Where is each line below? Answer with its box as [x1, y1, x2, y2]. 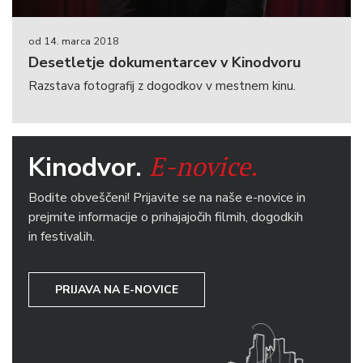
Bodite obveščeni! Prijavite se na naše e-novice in [28, 189, 305, 207]
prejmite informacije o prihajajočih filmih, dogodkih [28, 208, 303, 227]
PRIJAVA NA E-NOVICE [55, 282, 178, 298]
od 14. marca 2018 [28, 34, 119, 49]
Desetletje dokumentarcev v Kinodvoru [28, 53, 301, 73]
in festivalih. [28, 228, 95, 246]
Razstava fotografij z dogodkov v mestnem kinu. [28, 78, 296, 95]
